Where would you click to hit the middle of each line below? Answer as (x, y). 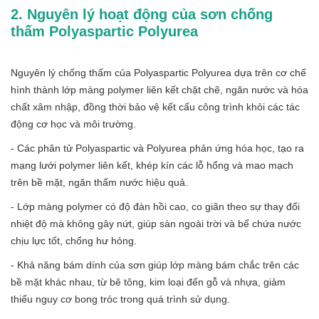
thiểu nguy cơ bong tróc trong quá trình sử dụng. (120, 299)
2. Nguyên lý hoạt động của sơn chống (142, 14)
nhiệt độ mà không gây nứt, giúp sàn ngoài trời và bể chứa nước (156, 223)
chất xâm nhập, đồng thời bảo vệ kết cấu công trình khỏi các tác (155, 106)
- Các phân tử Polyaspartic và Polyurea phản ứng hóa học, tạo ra (157, 148)
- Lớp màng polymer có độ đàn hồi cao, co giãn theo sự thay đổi (155, 206)
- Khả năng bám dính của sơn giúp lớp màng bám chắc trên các (155, 265)
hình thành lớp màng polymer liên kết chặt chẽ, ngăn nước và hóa (159, 89)
